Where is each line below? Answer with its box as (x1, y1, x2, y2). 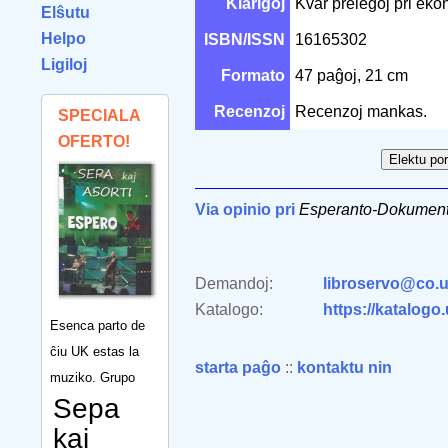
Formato (221, 67, 285, 84)
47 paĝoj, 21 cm (295, 67, 412, 84)
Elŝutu (41, 4, 90, 21)
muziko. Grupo (50, 369, 135, 385)
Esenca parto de (50, 317, 145, 333)
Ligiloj (41, 56, 87, 73)
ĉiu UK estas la (50, 343, 139, 359)
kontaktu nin (297, 359, 392, 376)
